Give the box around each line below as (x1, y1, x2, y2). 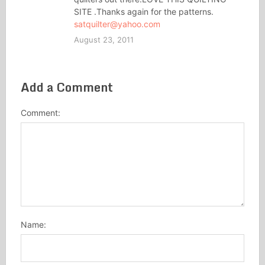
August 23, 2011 (73, 35, 134, 45)
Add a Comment (20, 77, 113, 98)
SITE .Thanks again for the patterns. (73, 7, 214, 17)
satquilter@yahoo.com (73, 19, 160, 30)
